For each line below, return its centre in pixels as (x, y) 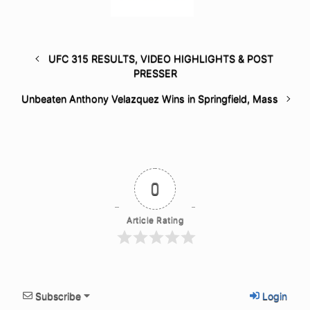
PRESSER (155, 73)
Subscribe (58, 295)
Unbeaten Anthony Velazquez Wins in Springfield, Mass (149, 98)
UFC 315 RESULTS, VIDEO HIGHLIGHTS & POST (161, 58)
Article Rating (155, 219)
